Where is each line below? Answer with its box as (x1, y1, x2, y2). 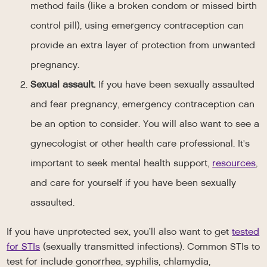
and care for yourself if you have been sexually (30, 176, 237, 189)
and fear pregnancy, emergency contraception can (30, 98, 255, 110)
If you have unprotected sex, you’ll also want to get (7, 225, 232, 238)
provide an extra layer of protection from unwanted (30, 39, 256, 51)
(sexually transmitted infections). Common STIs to (40, 240, 260, 253)
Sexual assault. (30, 78, 99, 91)
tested (232, 225, 260, 238)
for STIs (7, 240, 41, 253)
